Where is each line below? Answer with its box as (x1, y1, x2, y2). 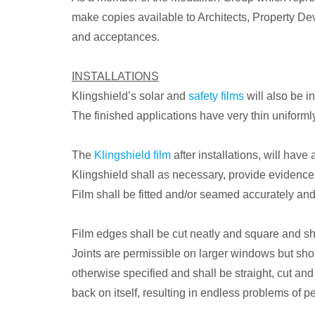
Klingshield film (94, 149, 171, 161)
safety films (188, 90, 244, 102)
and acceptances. (72, 31, 160, 43)
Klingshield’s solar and (72, 90, 188, 102)
